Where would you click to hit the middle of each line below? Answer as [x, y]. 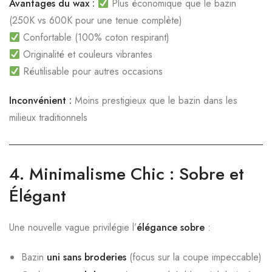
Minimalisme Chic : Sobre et [137, 174]
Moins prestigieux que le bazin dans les [155, 100]
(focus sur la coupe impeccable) [194, 257]
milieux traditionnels [48, 117]
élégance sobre [171, 227]
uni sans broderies [87, 257]
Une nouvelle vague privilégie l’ [73, 227]
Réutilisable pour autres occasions [92, 71]
